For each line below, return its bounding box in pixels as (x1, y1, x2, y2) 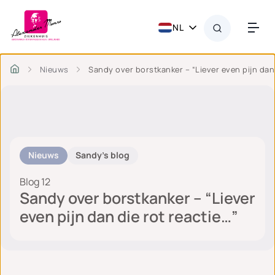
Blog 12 (20, 174, 50, 188)
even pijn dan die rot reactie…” (20, 205, 238, 227)
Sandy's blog (76, 149, 130, 161)
